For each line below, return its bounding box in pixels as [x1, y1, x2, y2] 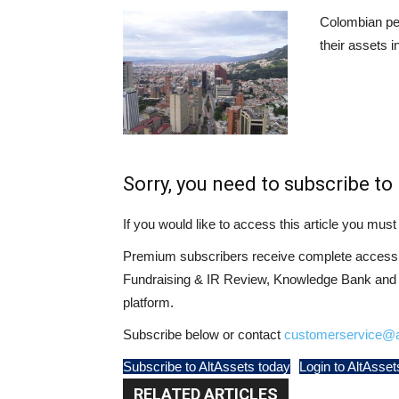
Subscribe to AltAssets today [123, 359, 290, 375]
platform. [123, 295, 174, 311]
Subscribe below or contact [123, 327, 284, 343]
